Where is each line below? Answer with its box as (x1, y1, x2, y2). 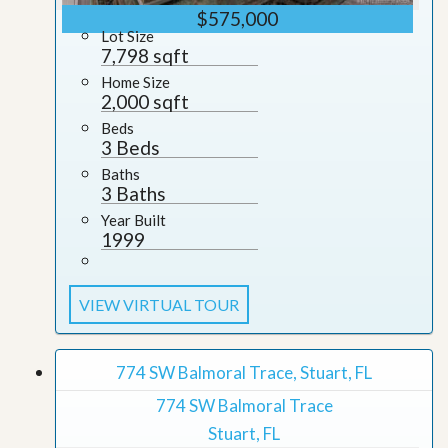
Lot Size (101, 27, 154, 46)
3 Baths (101, 182, 166, 206)
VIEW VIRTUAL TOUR (79, 295, 240, 315)
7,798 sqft (101, 44, 189, 68)
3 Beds (101, 136, 160, 160)
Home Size (101, 73, 170, 92)
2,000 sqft (101, 90, 189, 114)
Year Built (101, 211, 166, 230)
